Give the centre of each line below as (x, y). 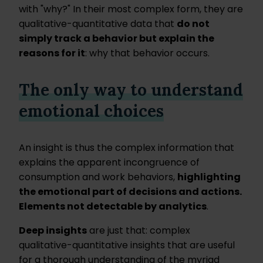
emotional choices (91, 111)
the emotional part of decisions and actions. (130, 192)
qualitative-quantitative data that (98, 24)
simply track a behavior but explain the (117, 39)
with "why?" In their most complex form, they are (131, 9)
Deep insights (53, 231)
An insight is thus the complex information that (127, 148)
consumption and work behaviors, (98, 177)
